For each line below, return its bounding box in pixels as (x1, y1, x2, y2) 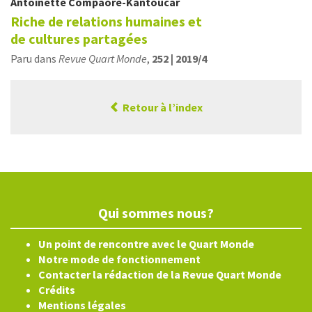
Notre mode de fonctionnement (38, 252, 201, 266)
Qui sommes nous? (98, 204, 214, 221)
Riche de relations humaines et (10, 13, 202, 30)
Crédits (38, 283, 75, 297)
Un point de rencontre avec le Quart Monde (38, 237, 254, 251)
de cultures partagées (10, 30, 148, 47)
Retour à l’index (120, 100, 203, 114)
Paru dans (10, 52, 58, 65)
